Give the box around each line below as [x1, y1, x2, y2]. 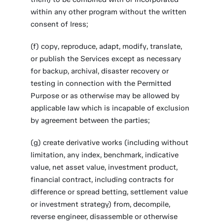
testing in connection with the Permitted [31, 79, 172, 88]
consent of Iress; [31, 20, 89, 29]
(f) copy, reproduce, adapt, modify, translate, [31, 42, 183, 51]
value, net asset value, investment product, [31, 163, 178, 172]
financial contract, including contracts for [31, 175, 174, 184]
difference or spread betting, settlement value [31, 187, 188, 196]
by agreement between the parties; [31, 116, 152, 125]
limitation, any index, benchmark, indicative [31, 150, 179, 159]
